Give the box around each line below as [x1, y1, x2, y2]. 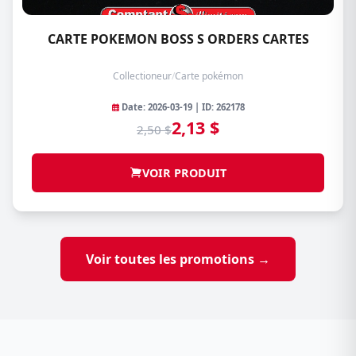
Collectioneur [113, 68, 172, 83]
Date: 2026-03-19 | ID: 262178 [118, 100, 245, 113]
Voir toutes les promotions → [86, 250, 270, 268]
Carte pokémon [175, 68, 243, 83]
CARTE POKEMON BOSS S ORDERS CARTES [47, 29, 309, 48]
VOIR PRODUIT [142, 164, 226, 180]
